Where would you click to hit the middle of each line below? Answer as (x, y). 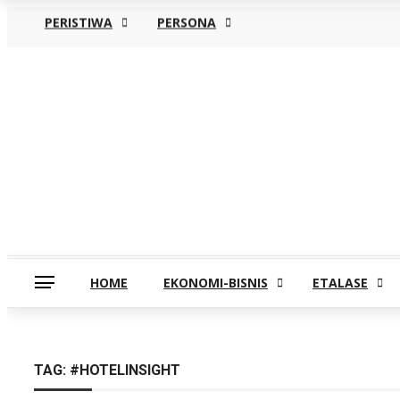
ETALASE (340, 283)
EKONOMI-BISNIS (216, 283)
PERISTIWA (79, 22)
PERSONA (187, 22)
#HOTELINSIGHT (125, 370)
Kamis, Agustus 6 (80, 67)
